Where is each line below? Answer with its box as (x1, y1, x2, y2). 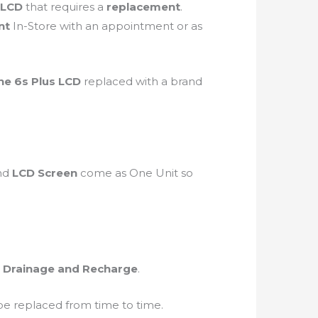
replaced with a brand (80, 75, 202, 89)
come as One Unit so (79, 166, 193, 180)
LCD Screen (11, 166, 80, 180)
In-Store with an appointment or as (12, 19, 202, 33)
